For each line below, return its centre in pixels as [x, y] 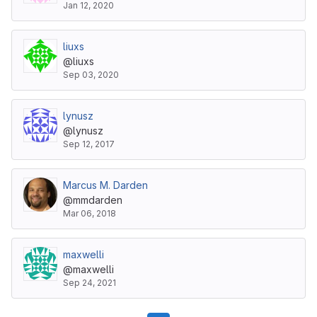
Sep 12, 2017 [89, 144]
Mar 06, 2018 [90, 213]
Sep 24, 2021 [90, 283]
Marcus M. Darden [105, 185]
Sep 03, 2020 [91, 75]
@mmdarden [93, 200]
